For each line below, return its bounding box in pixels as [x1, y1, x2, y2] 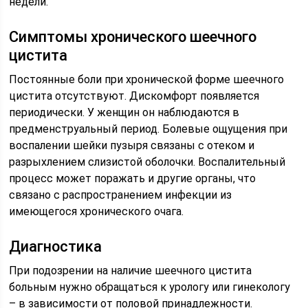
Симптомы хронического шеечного [9, 27, 257, 45]
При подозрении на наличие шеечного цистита [9, 263, 252, 277]
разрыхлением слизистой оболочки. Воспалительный [9, 155, 286, 168]
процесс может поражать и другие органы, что [9, 171, 256, 185]
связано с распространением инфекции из [9, 188, 232, 201]
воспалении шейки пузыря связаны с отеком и [9, 138, 255, 152]
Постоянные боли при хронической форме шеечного [9, 72, 285, 86]
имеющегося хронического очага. [9, 204, 184, 218]
